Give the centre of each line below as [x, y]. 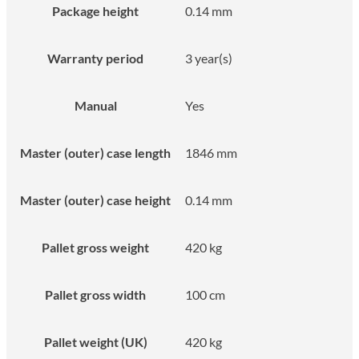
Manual [95, 105]
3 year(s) [209, 58]
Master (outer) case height [95, 200]
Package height [95, 10]
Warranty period [95, 58]
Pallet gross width [95, 294]
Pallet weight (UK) [95, 341]
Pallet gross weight [95, 247]
